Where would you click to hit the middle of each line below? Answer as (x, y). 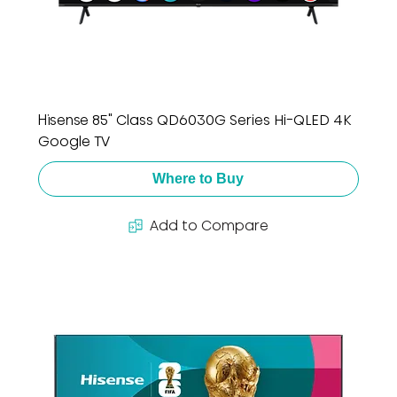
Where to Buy (198, 178)
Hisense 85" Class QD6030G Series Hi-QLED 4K (194, 120)
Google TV (74, 141)
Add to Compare (209, 225)
